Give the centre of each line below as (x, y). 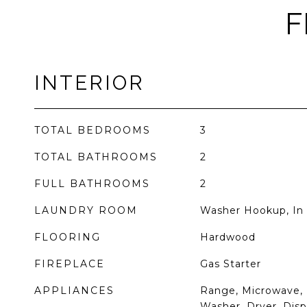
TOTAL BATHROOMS (96, 157)
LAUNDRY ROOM (86, 210)
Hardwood (228, 237)
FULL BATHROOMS (92, 184)
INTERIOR (89, 83)
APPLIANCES (74, 291)
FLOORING (67, 237)
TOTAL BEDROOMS (93, 130)
